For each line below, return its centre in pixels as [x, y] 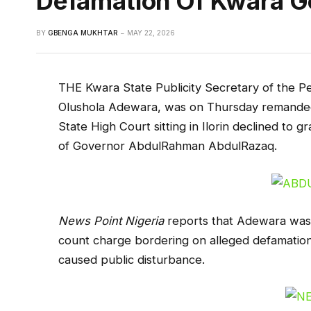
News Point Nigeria [111, 220]
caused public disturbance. [132, 259]
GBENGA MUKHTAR [83, 33]
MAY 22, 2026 [151, 33]
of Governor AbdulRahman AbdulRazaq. [168, 146]
